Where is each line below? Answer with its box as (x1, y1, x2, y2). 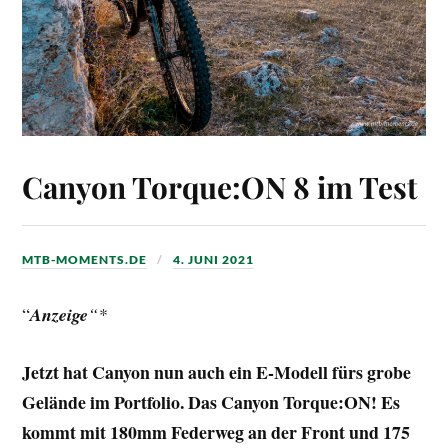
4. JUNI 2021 (173, 251, 255, 267)
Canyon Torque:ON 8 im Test (22, 166, 418, 206)
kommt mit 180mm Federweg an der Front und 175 (22, 418, 411, 445)
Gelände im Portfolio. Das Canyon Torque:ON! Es (22, 388, 401, 415)
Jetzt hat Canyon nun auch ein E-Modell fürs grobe (22, 358, 412, 385)
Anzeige (30, 301, 89, 327)
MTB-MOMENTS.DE (22, 251, 148, 267)
